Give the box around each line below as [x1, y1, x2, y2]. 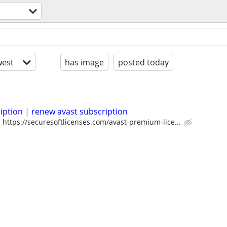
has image [65, 57, 104, 68]
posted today [118, 57, 169, 68]
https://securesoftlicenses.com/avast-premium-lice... [3, 117, 181, 127]
